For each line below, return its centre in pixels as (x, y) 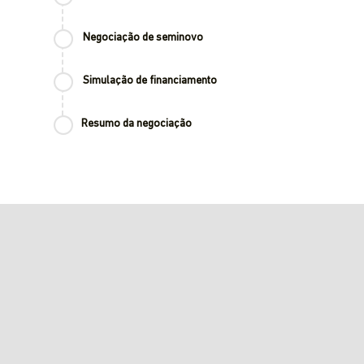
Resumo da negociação (136, 124)
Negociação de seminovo (143, 38)
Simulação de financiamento (150, 81)
